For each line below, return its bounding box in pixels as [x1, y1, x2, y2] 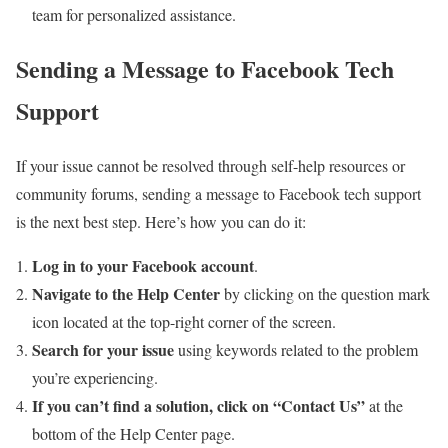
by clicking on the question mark [220, 283, 430, 305]
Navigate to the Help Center [32, 282, 220, 306]
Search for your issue [32, 338, 174, 362]
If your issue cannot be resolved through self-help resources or [16, 155, 405, 177]
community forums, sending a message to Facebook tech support [16, 183, 421, 205]
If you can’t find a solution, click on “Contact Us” [32, 394, 365, 418]
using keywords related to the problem [174, 339, 418, 361]
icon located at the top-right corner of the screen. [32, 311, 336, 333]
